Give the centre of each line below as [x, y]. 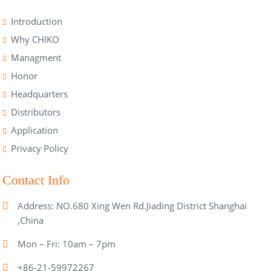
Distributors [36, 112]
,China [31, 220]
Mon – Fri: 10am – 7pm [67, 243]
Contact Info [36, 180]
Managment [36, 57]
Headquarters [40, 93]
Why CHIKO [35, 39]
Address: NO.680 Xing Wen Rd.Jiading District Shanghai [132, 205]
